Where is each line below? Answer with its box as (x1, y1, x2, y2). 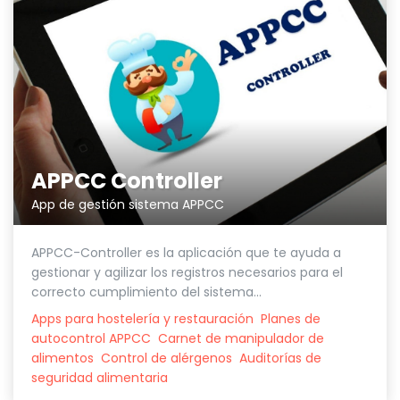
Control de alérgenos (101, 349, 232, 368)
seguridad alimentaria (31, 369, 168, 387)
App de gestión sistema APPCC (31, 196, 224, 214)
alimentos (31, 349, 94, 368)
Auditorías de (239, 349, 321, 368)
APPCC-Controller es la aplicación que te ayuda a (31, 244, 341, 262)
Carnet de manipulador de (158, 329, 324, 348)
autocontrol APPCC (31, 329, 151, 348)
